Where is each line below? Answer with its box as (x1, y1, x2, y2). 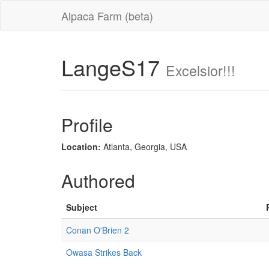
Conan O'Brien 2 (66, 224, 129, 236)
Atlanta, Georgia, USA (101, 141, 187, 153)
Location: (61, 141, 101, 153)
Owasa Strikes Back (66, 246, 142, 258)
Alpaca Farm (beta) (61, 8, 153, 23)
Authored (61, 168, 135, 193)
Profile (61, 112, 113, 138)
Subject (66, 201, 97, 213)
